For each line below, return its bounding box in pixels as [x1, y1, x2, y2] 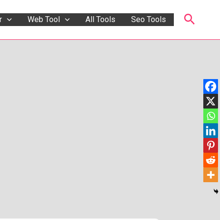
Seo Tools [131, 15, 166, 24]
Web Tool [27, 15, 60, 24]
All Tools [85, 15, 115, 24]
